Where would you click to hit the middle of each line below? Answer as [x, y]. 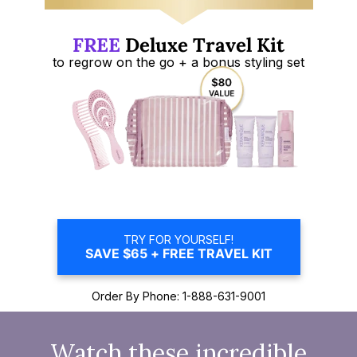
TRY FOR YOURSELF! [178, 239]
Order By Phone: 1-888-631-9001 [178, 296]
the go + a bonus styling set [218, 62]
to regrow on [92, 62]
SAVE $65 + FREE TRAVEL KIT [178, 253]
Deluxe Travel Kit [202, 45]
